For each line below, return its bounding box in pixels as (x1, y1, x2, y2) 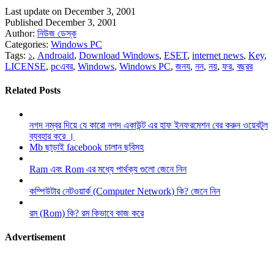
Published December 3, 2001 (5, 17, 117, 28)
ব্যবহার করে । (29, 131, 75, 142)
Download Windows (79, 50, 159, 61)
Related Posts (5, 84, 61, 95)
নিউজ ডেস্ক (37, 28, 76, 39)
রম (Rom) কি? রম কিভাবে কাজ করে (29, 208, 144, 219)
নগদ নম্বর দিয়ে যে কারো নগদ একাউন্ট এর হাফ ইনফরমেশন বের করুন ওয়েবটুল (29, 120, 268, 131)
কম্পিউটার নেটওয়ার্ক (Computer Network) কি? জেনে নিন (29, 186, 220, 197)
